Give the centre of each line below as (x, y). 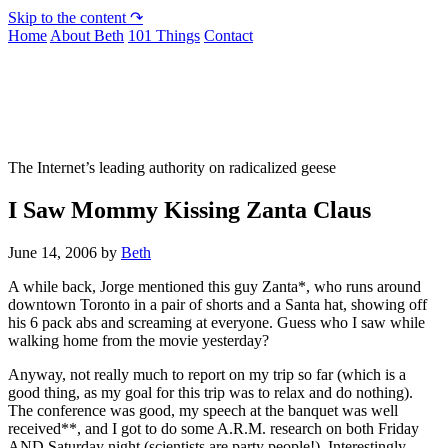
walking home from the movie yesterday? (138, 340)
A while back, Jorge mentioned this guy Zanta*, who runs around (214, 286)
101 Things (164, 35)
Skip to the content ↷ (75, 17)
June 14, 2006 (52, 252)
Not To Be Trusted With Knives (220, 84)
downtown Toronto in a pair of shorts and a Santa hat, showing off (217, 304)
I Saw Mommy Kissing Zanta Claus (189, 209)
